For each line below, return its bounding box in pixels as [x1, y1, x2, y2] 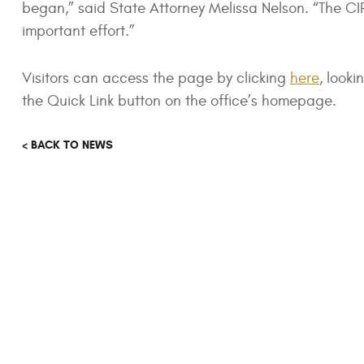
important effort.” [21, 22, 135, 40]
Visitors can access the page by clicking [21, 69, 290, 87]
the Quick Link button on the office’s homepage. [21, 92, 336, 110]
